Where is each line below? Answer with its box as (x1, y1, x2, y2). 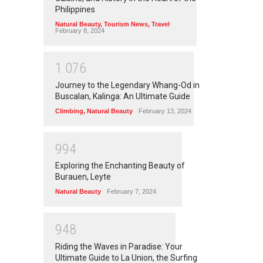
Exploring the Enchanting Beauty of (55, 161, 185, 171)
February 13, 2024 (139, 107, 191, 114)
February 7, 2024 (107, 188, 156, 195)
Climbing (55, 107, 83, 114)
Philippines (55, 4, 95, 14)
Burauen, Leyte (55, 172, 111, 182)
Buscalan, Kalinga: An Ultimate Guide (55, 91, 190, 101)
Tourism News (104, 20, 148, 28)
